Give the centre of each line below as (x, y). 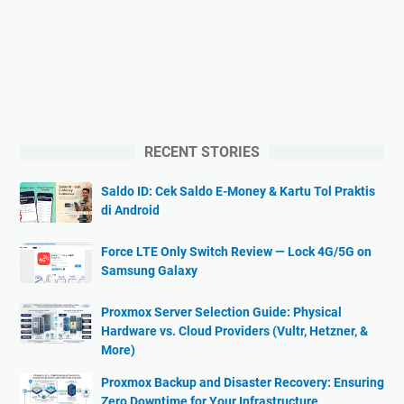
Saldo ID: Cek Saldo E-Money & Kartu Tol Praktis (238, 191)
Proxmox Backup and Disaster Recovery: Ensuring (243, 382)
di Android (130, 210)
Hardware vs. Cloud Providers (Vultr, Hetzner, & (234, 331)
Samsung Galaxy (149, 270)
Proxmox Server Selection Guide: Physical (221, 312)
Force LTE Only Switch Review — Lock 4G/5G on (236, 251)
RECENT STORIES (202, 151)
